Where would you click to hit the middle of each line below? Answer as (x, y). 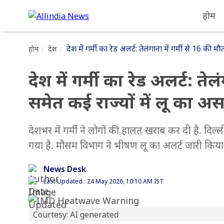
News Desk (65, 169)
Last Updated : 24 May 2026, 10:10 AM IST (103, 181)
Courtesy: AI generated (76, 214)
